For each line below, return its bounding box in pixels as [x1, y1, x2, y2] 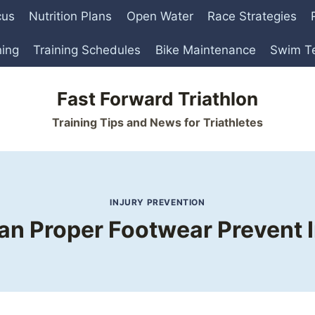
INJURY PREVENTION [110, 197, 205, 208]
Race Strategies [207, 9, 297, 24]
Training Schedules [33, 42, 141, 57]
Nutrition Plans [29, 9, 112, 24]
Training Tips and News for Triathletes [52, 115, 263, 129]
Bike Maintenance [155, 42, 256, 57]
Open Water [126, 9, 193, 24]
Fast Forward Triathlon [57, 87, 258, 110]
